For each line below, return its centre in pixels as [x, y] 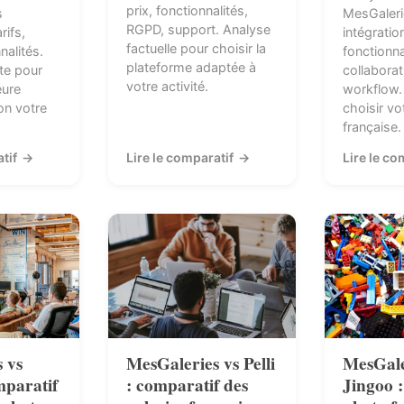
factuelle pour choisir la [196, 49]
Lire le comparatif [181, 157]
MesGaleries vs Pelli [201, 364]
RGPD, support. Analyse [198, 30]
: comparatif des [187, 386]
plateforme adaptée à [191, 68]
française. [372, 127]
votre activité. [167, 87]
